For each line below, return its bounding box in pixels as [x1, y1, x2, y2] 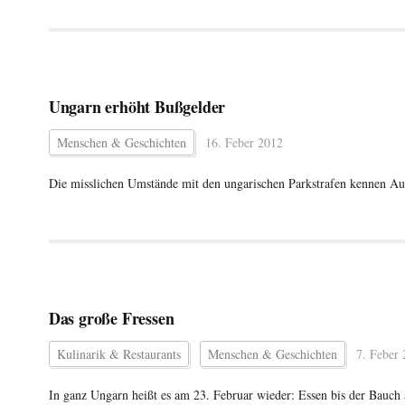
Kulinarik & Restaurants [56, 344, 181, 363]
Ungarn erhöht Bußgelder [48, 94, 226, 118]
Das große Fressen [48, 306, 174, 330]
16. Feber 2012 [204, 133, 283, 151]
